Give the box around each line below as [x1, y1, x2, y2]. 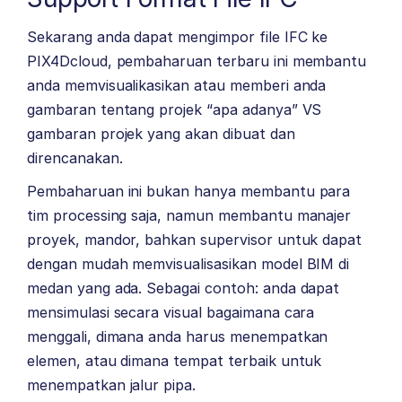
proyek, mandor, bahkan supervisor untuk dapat [27, 231, 363, 249]
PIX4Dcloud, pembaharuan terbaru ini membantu [27, 52, 367, 71]
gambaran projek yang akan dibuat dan [27, 125, 295, 144]
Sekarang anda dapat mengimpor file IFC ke [27, 28, 328, 47]
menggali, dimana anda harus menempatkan [27, 328, 328, 346]
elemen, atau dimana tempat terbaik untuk [27, 352, 322, 371]
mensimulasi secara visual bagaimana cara [27, 303, 315, 322]
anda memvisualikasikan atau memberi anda [27, 76, 327, 95]
